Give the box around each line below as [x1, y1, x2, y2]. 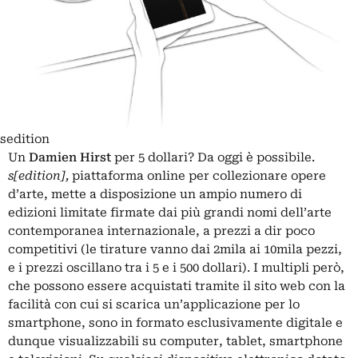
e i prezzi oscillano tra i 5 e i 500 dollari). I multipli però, [8, 261, 344, 276]
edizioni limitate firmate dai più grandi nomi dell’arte [8, 205, 332, 221]
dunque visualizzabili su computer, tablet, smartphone [8, 334, 343, 349]
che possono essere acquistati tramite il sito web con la [8, 279, 345, 294]
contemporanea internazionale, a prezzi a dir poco [8, 224, 315, 239]
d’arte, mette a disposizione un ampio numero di [8, 187, 302, 202]
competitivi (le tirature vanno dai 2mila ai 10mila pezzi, [8, 242, 342, 257]
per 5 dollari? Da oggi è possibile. [111, 150, 315, 165]
